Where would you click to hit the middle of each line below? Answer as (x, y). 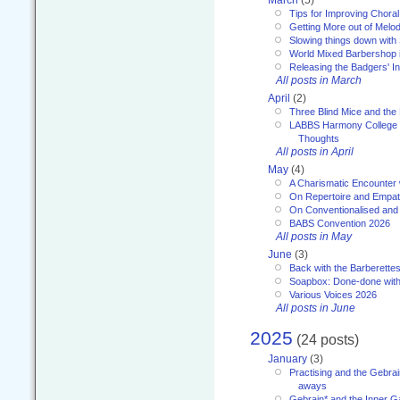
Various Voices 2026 (333, 295)
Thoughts (319, 139)
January (287, 358)
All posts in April (315, 152)
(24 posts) (326, 339)
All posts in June (316, 308)
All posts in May (314, 237)
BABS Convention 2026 (340, 224)
